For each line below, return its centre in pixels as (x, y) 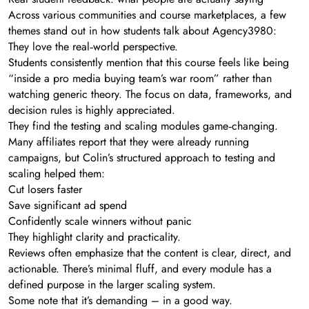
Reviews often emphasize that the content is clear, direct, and (150, 253)
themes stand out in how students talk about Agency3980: (142, 31)
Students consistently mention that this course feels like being (149, 63)
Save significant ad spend (68, 206)
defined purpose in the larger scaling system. (112, 285)
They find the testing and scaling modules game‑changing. (143, 126)
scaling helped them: (57, 174)
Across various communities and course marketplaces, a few (147, 15)
